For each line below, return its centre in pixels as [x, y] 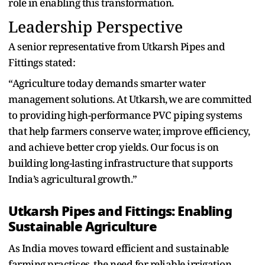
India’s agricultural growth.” [73, 179]
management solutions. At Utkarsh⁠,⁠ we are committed [130, 99]
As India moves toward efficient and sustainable [119, 248]
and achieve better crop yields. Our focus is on [114, 147]
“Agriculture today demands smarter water [107, 83]
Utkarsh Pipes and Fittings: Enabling [120, 211]
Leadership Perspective [96, 26]
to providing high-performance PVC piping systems [125, 115]
